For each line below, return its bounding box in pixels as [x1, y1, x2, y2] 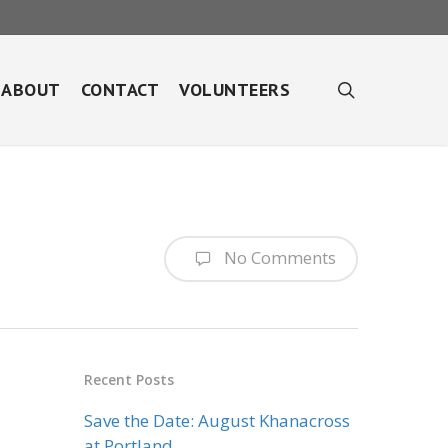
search [354, 77, 411, 101]
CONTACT [80, 78, 159, 101]
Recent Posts [84, 370, 175, 389]
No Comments [220, 245, 336, 269]
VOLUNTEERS [179, 78, 290, 101]
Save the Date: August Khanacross [84, 409, 351, 432]
